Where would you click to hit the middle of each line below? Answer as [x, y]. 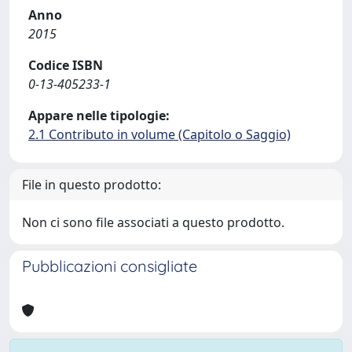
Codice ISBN [66, 65]
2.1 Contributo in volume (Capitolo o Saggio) [159, 134]
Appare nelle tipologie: [99, 115]
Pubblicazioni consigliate [110, 266]
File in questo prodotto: [92, 185]
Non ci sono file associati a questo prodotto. [153, 222]
